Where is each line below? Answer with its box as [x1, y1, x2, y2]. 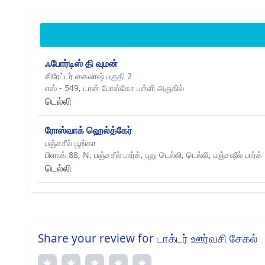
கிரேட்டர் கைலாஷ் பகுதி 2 [45, 70, 132, 82]
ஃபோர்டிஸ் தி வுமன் [45, 57, 118, 70]
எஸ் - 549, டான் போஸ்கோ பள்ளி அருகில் [45, 82, 184, 93]
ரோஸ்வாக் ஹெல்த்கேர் [45, 124, 132, 137]
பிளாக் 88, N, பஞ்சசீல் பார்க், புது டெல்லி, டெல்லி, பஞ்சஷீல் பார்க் [45, 149, 262, 160]
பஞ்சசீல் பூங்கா [45, 137, 96, 148]
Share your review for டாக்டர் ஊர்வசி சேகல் [38, 231, 258, 246]
